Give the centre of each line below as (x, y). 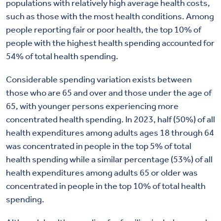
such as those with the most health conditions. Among (110, 16)
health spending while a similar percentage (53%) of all (109, 159)
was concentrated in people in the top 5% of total (99, 146)
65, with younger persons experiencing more (92, 106)
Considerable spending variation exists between (99, 79)
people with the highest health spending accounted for (110, 43)
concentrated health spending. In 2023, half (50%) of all (110, 119)
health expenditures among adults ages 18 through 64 (110, 132)
